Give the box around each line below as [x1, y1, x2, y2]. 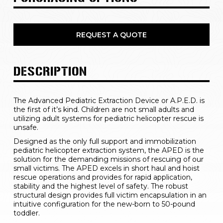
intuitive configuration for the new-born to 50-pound [13, 200, 195, 209]
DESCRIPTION [13, 65, 87, 78]
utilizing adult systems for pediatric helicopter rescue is [13, 114, 204, 123]
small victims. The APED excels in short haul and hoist [13, 164, 200, 173]
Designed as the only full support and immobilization [13, 137, 196, 146]
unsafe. [13, 123, 38, 132]
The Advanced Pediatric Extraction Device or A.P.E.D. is [13, 96, 205, 105]
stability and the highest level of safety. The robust [13, 182, 188, 191]
